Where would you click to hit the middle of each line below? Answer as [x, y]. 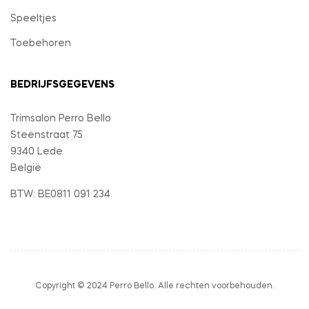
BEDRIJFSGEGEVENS [62, 85]
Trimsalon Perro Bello [61, 119]
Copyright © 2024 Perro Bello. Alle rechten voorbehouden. [154, 287]
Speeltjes [33, 19]
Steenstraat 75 [47, 136]
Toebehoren [41, 44]
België [26, 169]
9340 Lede [37, 152]
